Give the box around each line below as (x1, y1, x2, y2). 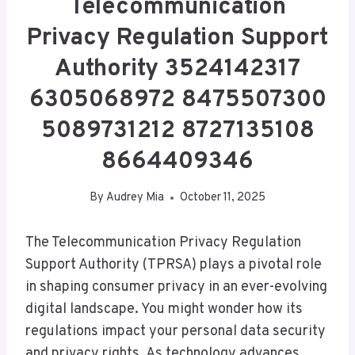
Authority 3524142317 (55, 54, 300, 84)
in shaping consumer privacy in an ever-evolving (25, 278, 327, 297)
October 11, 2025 (180, 190, 266, 206)
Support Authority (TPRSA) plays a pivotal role (25, 256, 322, 275)
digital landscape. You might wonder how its (25, 300, 303, 319)
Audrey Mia (106, 190, 165, 206)
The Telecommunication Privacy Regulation (25, 234, 301, 253)
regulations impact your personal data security (25, 323, 326, 342)
